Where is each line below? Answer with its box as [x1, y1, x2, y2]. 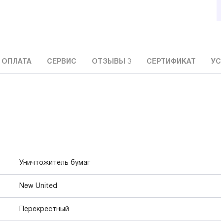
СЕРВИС [47, 59, 76, 66]
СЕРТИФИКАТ [147, 59, 196, 66]
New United [19, 183, 57, 190]
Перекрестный [19, 206, 69, 213]
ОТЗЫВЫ [92, 59, 127, 66]
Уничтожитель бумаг [19, 160, 90, 167]
